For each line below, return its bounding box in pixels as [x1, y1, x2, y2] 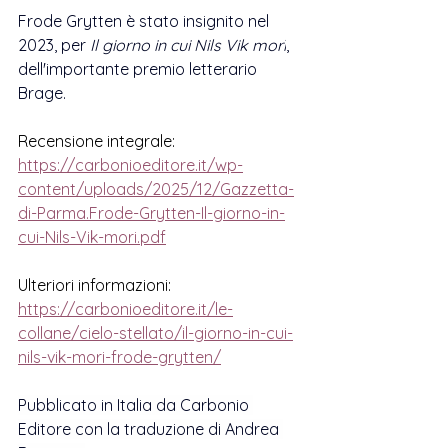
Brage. [18, 83, 70, 103]
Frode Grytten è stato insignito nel [18, 11, 273, 31]
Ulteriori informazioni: [18, 275, 171, 295]
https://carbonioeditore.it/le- [18, 299, 233, 319]
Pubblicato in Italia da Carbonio [18, 395, 253, 415]
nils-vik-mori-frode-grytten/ [18, 347, 221, 367]
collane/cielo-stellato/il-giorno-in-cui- [18, 323, 293, 343]
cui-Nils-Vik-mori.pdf [18, 227, 166, 247]
